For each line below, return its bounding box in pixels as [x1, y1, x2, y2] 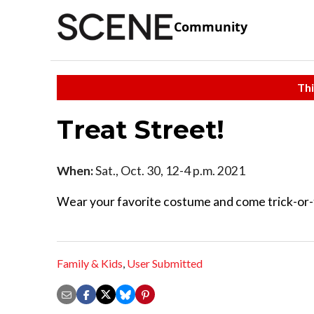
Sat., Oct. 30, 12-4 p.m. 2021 [93, 163, 245, 178]
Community [174, 18, 247, 36]
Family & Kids [57, 257, 123, 271]
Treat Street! [57, 114, 224, 145]
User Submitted [127, 257, 203, 271]
